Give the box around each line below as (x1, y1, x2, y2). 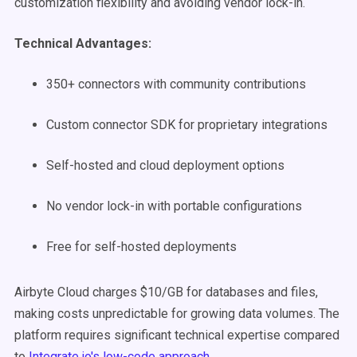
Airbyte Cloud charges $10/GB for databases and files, (14, 284, 318, 300)
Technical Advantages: (14, 36, 151, 51)
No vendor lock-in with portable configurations (46, 198, 302, 214)
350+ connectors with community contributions (46, 76, 306, 92)
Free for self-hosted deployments (46, 239, 237, 254)
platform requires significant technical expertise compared (14, 328, 339, 343)
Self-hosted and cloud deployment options (46, 158, 284, 173)
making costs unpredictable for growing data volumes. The (14, 306, 339, 321)
